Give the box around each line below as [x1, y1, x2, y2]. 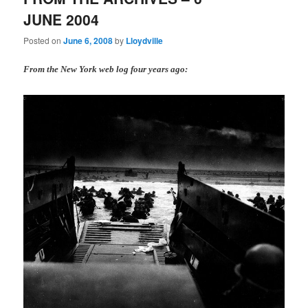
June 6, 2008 [63, 34, 113, 47]
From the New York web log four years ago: [23, 64, 188, 75]
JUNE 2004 [23, 8, 100, 30]
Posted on [23, 34, 64, 47]
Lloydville [126, 34, 164, 47]
